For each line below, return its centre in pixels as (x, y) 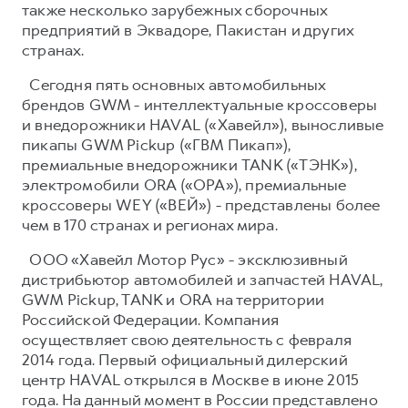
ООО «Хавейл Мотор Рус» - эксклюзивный (185, 259)
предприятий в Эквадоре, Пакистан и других (188, 30)
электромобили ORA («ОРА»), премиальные (184, 184)
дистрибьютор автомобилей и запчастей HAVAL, (203, 279)
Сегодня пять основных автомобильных (174, 84)
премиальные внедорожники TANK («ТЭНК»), (189, 164)
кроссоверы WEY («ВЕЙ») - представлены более (201, 204)
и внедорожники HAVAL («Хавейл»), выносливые (203, 124)
